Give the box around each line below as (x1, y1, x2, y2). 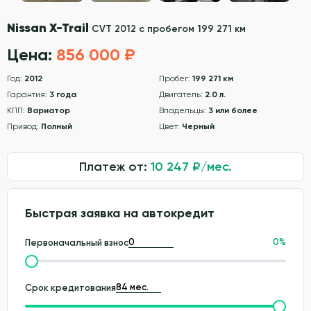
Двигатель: (159, 90, 205, 100)
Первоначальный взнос (25, 237, 128, 248)
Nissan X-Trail (7, 20, 92, 36)
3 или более (208, 106, 258, 116)
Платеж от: (79, 159, 151, 175)
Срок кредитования (25, 282, 116, 293)
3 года (49, 90, 76, 100)
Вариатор (27, 106, 70, 116)
